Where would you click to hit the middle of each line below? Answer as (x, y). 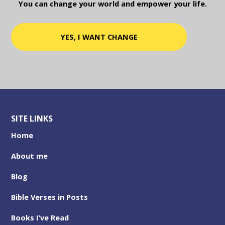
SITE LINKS (32, 118)
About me (30, 155)
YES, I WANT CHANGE (99, 37)
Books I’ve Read (40, 217)
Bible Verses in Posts (50, 197)
